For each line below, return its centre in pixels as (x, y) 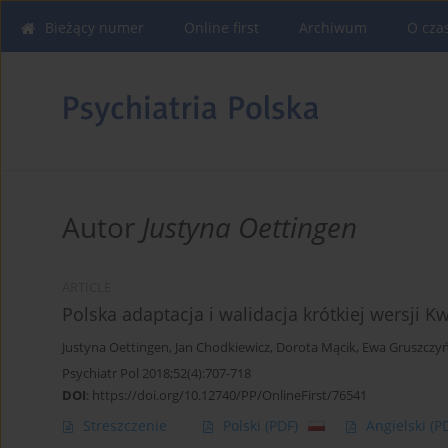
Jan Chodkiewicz (222, 348)
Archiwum (333, 27)
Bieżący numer (94, 27)
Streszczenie (125, 426)
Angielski (398, 426)
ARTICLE (86, 288)
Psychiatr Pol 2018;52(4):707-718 (156, 373)
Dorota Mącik (316, 348)
